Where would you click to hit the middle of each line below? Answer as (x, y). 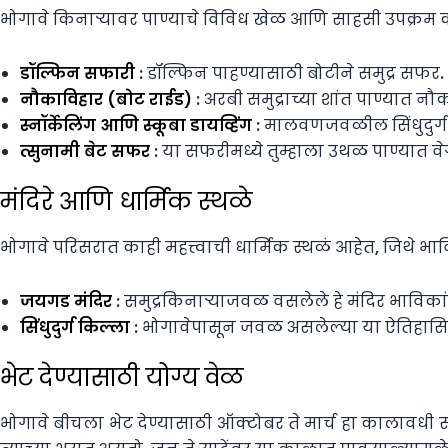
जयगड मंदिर (66, 302)
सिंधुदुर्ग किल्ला (75, 328)
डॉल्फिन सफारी (77, 74)
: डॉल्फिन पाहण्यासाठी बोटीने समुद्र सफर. (289, 74)
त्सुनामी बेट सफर (85, 152)
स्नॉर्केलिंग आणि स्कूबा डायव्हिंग (136, 126)
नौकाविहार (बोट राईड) (106, 100)
